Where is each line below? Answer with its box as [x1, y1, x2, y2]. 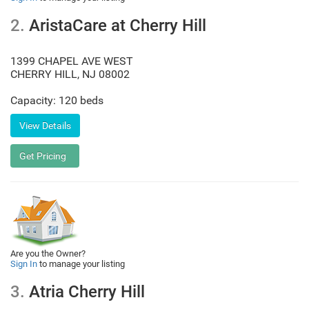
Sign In [10, 259, 37, 269]
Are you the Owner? [10, 248, 86, 259]
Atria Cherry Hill [25, 282, 145, 301]
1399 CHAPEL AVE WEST [10, 54, 133, 68]
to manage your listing [37, 259, 125, 269]
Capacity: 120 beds [10, 94, 103, 107]
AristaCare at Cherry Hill [25, 16, 206, 35]
